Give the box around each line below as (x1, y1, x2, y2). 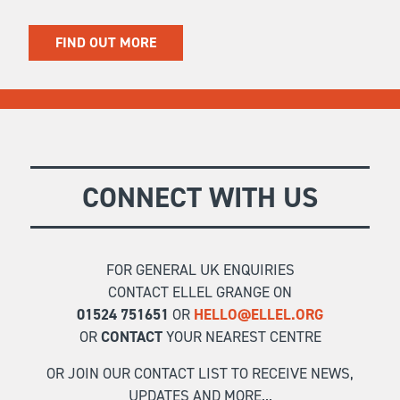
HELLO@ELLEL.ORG (194, 304, 323, 324)
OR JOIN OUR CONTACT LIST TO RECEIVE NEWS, (46, 363, 354, 383)
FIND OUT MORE (55, 33, 156, 52)
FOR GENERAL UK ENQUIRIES (105, 260, 295, 279)
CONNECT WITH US (82, 179, 318, 216)
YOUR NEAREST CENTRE (162, 327, 321, 346)
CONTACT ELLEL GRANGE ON (108, 282, 292, 302)
